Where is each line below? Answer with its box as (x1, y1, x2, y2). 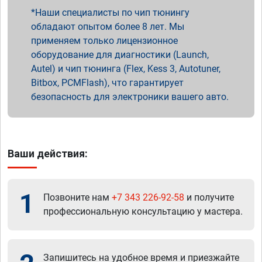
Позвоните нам (43, 191, 112, 203)
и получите (184, 191, 234, 203)
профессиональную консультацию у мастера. (43, 205, 243, 217)
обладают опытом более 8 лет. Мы (31, 20, 184, 32)
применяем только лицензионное (31, 35, 178, 46)
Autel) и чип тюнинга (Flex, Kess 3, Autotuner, (31, 63, 220, 74)
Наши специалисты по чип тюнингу (35, 6, 189, 18)
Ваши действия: (8, 147, 88, 160)
